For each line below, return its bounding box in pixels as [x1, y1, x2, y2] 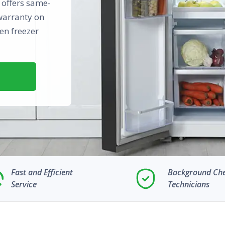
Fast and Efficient [11, 167, 73, 178]
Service [11, 179, 37, 190]
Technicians [168, 179, 210, 190]
